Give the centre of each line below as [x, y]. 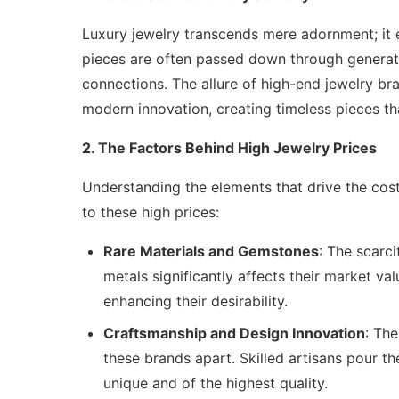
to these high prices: [151, 212]
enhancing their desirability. [195, 301]
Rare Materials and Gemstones [211, 252]
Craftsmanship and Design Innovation [234, 334]
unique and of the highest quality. [216, 383]
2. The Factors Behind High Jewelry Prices [229, 148]
